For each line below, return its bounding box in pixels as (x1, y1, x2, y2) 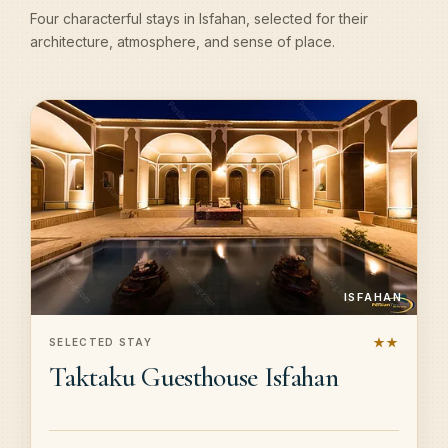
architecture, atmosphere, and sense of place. (30, 33, 335, 51)
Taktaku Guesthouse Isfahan (49, 359, 338, 394)
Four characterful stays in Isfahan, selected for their (30, 10, 368, 28)
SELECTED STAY (49, 336, 152, 349)
